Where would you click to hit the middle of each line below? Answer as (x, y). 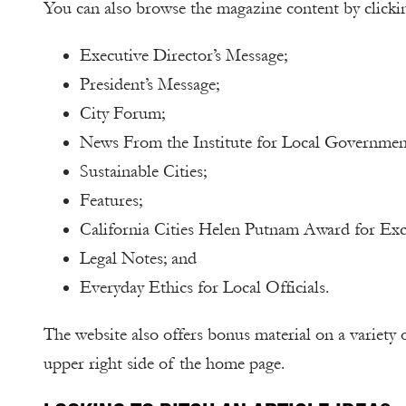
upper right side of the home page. (164, 363)
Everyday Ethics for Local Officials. (204, 287)
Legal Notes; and (138, 258)
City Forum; (122, 113)
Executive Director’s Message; (184, 55)
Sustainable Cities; (143, 171)
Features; (111, 200)
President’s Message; (150, 84)
